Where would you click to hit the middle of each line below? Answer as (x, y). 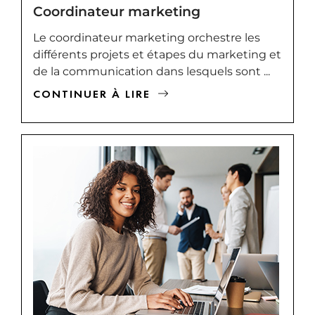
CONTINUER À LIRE (92, 94)
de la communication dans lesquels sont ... (152, 71)
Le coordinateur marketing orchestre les (147, 37)
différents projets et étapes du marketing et (157, 54)
